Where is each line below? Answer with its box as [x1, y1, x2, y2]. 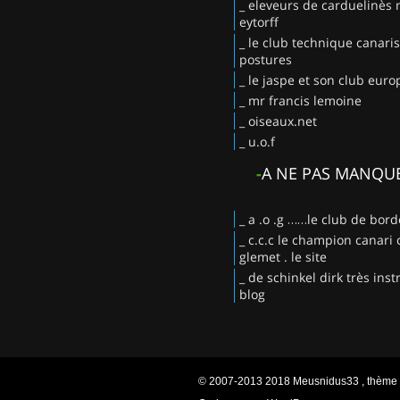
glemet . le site [239, 247, 327, 265]
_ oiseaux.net [239, 112, 317, 129]
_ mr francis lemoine [239, 91, 362, 109]
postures [239, 50, 292, 68]
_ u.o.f [239, 132, 275, 150]
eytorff [239, 12, 279, 30]
